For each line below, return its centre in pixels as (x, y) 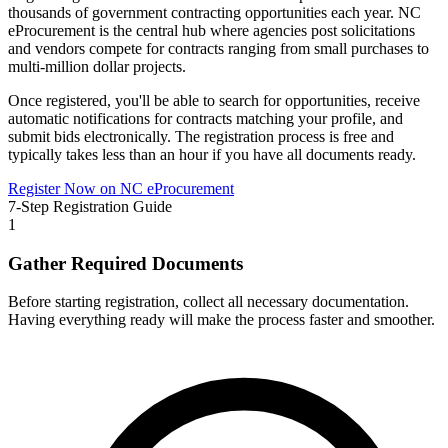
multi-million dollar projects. (97, 66)
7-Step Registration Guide (90, 206)
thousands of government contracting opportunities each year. (203, 12)
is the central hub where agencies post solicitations (255, 30)
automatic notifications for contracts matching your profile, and (205, 118)
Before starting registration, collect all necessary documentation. (208, 302)
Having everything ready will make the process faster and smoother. (221, 320)
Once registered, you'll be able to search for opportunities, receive (214, 100)
